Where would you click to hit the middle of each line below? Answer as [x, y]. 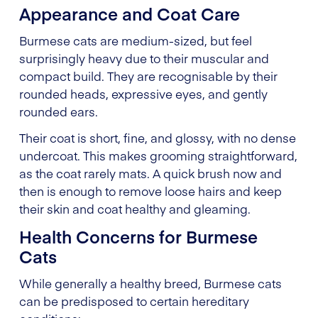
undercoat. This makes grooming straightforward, [158, 155]
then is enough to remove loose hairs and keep [150, 191]
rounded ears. [59, 111]
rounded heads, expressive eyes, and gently [143, 93]
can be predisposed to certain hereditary [134, 301]
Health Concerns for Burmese [138, 236]
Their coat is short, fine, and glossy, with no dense [158, 137]
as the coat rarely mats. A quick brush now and [150, 173]
